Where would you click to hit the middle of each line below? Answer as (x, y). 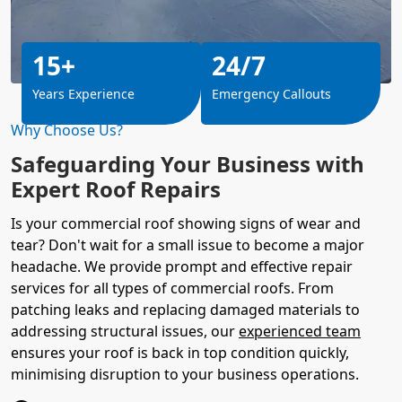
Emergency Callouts (271, 93)
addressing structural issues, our (125, 331)
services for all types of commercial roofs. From (172, 288)
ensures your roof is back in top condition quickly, (180, 352)
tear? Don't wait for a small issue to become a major (188, 245)
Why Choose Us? (67, 130)
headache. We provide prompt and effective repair (182, 266)
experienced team (300, 331)
